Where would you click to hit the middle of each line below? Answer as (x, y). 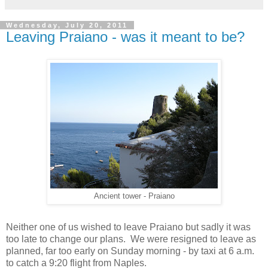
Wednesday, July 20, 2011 (67, 25)
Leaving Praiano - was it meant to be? (125, 36)
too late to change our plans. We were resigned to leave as (131, 239)
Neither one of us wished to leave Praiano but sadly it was (128, 227)
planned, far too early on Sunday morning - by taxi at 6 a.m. (130, 251)
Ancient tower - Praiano (134, 197)
